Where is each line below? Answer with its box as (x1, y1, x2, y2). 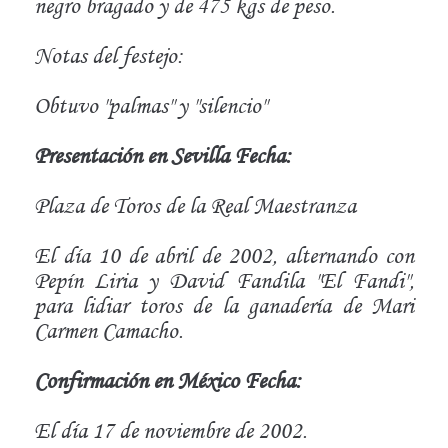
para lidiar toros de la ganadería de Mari (33, 291, 415, 319)
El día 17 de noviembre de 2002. (33, 416, 307, 444)
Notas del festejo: (33, 41, 183, 69)
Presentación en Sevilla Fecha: (33, 141, 291, 169)
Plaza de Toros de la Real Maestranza (33, 191, 356, 219)
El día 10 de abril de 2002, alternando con (33, 241, 415, 269)
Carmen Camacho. (33, 316, 183, 344)
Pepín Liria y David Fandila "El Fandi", (33, 266, 415, 294)
